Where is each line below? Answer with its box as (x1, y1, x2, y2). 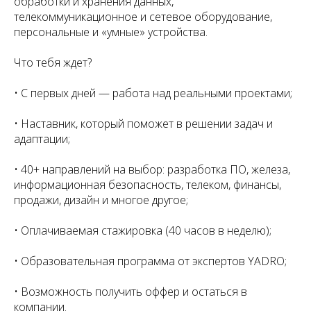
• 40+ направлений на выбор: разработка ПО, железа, (14, 162, 290, 177)
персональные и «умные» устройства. (14, 24, 208, 40)
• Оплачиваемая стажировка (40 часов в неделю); (14, 223, 271, 238)
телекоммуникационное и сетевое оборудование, (14, 9, 272, 24)
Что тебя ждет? (14, 55, 92, 70)
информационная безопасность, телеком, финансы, (14, 177, 281, 192)
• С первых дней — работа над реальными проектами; (14, 85, 292, 101)
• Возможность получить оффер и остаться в (14, 284, 247, 299)
